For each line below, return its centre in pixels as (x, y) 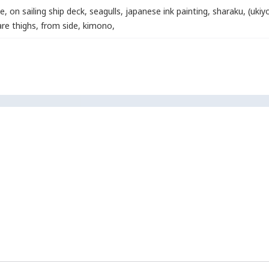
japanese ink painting (167, 11)
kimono (98, 26)
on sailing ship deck (47, 11)
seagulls (105, 11)
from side (59, 26)
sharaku (228, 11)
